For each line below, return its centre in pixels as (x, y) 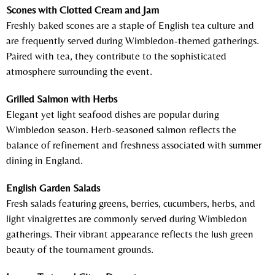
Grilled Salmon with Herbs (62, 99)
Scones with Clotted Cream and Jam (83, 10)
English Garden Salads (53, 188)
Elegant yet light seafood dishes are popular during (113, 114)
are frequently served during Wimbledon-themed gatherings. (133, 40)
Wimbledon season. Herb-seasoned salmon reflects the (121, 129)
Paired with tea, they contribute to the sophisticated (116, 56)
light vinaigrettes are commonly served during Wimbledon (127, 218)
